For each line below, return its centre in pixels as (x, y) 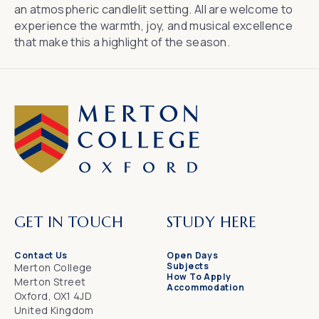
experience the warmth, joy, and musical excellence (154, 26)
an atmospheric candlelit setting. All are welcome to (154, 10)
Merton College (53, 268)
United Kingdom (54, 310)
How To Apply (199, 277)
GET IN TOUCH (69, 223)
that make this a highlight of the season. (122, 42)
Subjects (188, 266)
